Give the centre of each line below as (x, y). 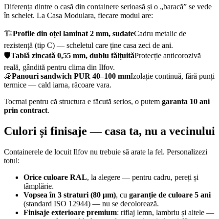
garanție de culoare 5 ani (170, 195)
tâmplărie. (39, 186)
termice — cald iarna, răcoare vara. (58, 85)
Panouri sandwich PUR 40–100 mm (71, 76)
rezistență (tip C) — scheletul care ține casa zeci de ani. (88, 45)
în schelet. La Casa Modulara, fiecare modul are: (78, 16)
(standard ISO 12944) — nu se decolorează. (91, 203)
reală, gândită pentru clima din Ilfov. (59, 67)
